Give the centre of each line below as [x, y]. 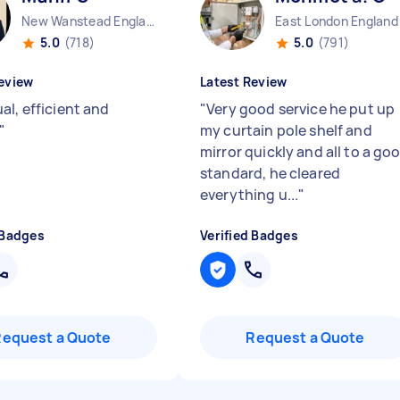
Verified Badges [249, 235]
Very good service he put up [301, 109]
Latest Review [244, 82]
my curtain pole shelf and [286, 130]
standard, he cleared [270, 173]
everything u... [250, 195]
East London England [337, 21]
